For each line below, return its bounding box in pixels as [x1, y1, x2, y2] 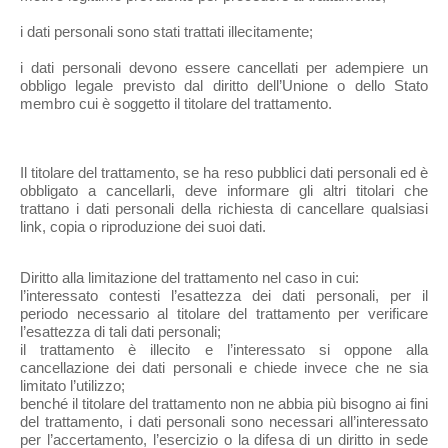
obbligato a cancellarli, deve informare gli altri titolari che [20, 182, 428, 200]
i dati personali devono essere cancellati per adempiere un [20, 59, 428, 77]
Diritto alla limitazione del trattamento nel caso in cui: [20, 269, 359, 287]
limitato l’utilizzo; [20, 377, 125, 395]
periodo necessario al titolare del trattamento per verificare [20, 305, 428, 323]
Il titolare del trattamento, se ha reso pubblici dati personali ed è [20, 164, 428, 182]
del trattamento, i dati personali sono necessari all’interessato [20, 413, 428, 431]
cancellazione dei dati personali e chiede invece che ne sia [20, 359, 428, 377]
